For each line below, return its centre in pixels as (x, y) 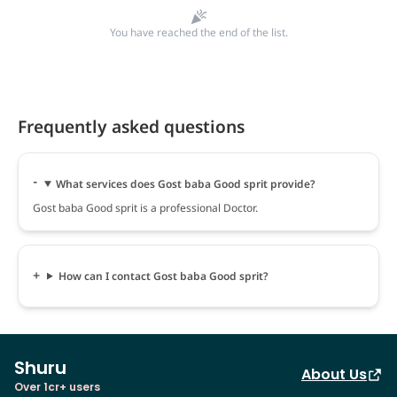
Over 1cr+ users (57, 386)
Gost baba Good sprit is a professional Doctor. (145, 207)
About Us (334, 374)
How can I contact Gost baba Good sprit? (163, 276)
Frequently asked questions (131, 126)
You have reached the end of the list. (198, 32)
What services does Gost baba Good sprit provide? (185, 183)
